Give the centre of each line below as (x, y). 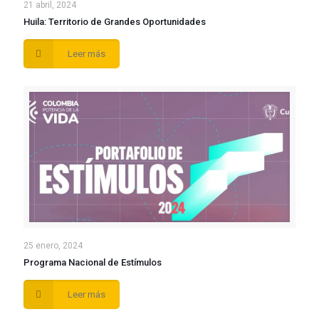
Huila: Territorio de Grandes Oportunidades (115, 21)
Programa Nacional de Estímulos (93, 262)
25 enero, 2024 (53, 245)
